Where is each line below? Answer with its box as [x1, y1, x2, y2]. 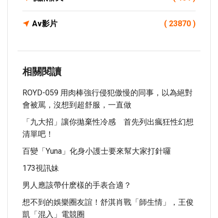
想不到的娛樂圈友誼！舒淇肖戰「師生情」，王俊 [22, 198, 194, 207]
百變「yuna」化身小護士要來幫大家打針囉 [22, 146, 171, 156]
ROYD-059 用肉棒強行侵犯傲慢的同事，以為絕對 [22, 88, 193, 97]
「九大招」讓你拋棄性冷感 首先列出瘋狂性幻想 [22, 117, 194, 127]
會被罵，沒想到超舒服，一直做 [22, 100, 131, 109]
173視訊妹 [22, 163, 59, 173]
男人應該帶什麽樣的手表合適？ [22, 181, 131, 190]
